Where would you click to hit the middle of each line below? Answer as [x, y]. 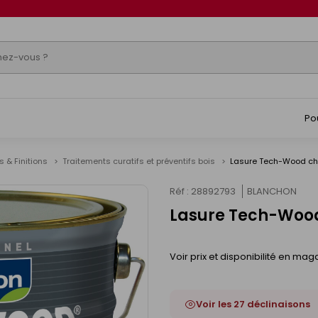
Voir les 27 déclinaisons [253, 304]
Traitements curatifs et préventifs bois [140, 161]
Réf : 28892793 [203, 191]
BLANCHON [272, 191]
